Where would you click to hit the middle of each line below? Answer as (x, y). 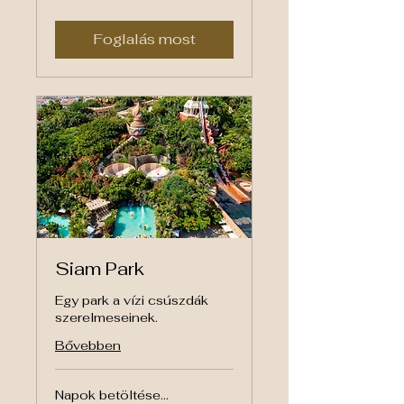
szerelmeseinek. (106, 318)
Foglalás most (144, 39)
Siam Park (100, 269)
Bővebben (88, 346)
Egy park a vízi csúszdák (132, 301)
